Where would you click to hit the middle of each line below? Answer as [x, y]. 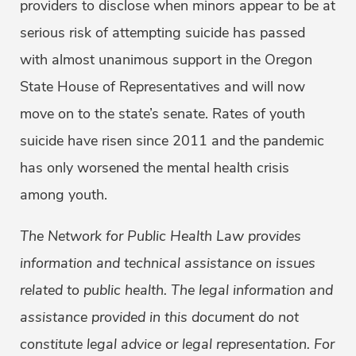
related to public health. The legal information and [176, 290]
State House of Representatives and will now [163, 87]
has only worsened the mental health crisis [155, 168]
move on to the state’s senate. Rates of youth [163, 114]
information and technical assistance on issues [168, 263]
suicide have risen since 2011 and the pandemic [172, 141]
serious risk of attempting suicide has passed [163, 33]
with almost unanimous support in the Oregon [166, 60]
